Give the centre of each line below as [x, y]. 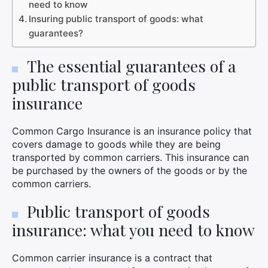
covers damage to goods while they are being [116, 144]
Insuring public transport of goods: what [116, 19]
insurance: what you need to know [133, 230]
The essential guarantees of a [131, 66]
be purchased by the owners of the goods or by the [130, 170]
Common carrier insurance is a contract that [112, 258]
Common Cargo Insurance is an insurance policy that [132, 131]
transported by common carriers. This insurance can [130, 157]
